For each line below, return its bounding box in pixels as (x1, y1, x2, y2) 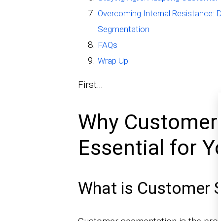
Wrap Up (97, 56, 128, 66)
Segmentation (97, 24, 149, 35)
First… (77, 79, 103, 91)
